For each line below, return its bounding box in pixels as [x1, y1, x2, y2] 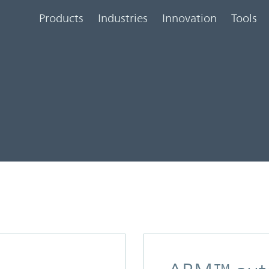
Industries [98, 11, 148, 25]
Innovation [162, 11, 217, 25]
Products [39, 11, 83, 25]
